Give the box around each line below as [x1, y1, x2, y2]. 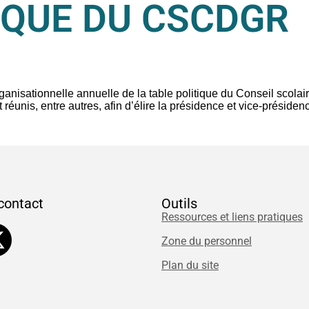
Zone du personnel [161, 235, 252, 248]
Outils [161, 195, 197, 212]
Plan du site [161, 259, 219, 272]
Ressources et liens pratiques [161, 210, 303, 224]
